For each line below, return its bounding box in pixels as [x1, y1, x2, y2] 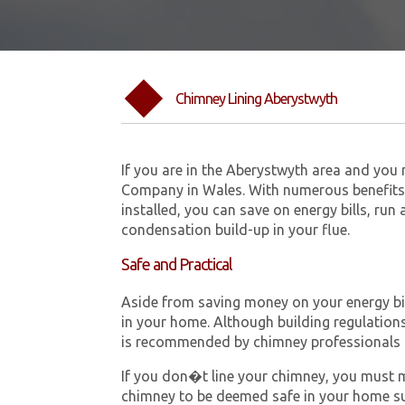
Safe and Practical [121, 255, 233, 274]
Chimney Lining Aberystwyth [175, 89, 338, 107]
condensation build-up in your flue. [121, 221, 351, 239]
